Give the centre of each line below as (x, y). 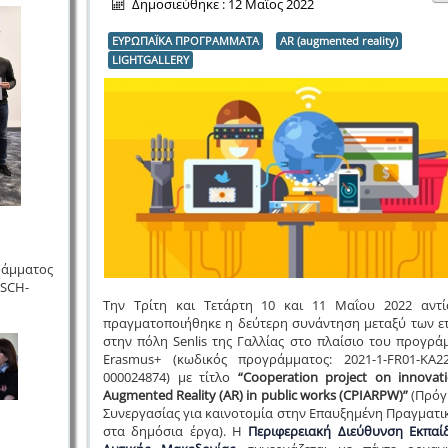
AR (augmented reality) (338, 40)
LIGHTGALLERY (150, 59)
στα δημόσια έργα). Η (175, 431)
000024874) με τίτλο (170, 377)
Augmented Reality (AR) (174, 395)
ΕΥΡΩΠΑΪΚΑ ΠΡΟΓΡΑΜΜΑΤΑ (185, 40)
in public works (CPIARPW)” (328, 395)
